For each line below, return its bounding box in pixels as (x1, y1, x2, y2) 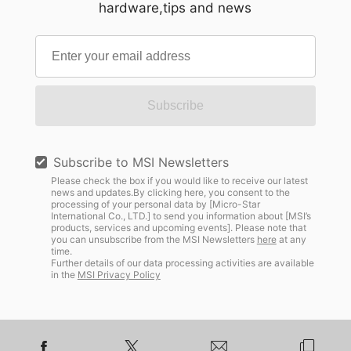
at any (276, 233, 306, 246)
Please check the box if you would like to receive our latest (50, 175, 308, 187)
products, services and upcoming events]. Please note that (50, 222, 306, 234)
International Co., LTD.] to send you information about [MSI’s (50, 210, 311, 223)
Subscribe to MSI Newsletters (52, 154, 229, 171)
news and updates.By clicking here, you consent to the (50, 186, 290, 199)
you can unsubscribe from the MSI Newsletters (50, 233, 257, 246)
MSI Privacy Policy (77, 269, 161, 281)
